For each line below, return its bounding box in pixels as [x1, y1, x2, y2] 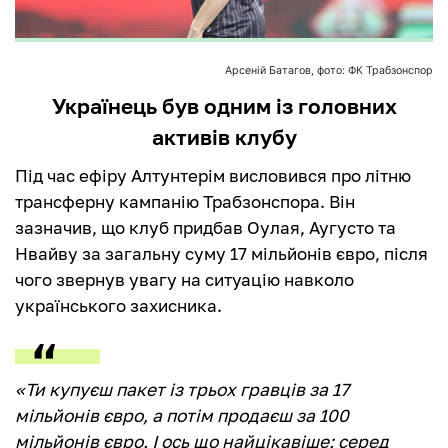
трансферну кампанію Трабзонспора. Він [15, 191, 355, 213]
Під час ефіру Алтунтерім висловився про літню [15, 165, 411, 187]
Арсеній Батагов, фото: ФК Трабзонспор [225, 64, 433, 78]
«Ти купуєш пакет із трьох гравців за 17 [15, 379, 349, 401]
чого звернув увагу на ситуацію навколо [15, 269, 354, 291]
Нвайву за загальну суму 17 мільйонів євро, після [15, 243, 428, 265]
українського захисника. [15, 295, 222, 317]
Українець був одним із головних [51, 93, 397, 120]
